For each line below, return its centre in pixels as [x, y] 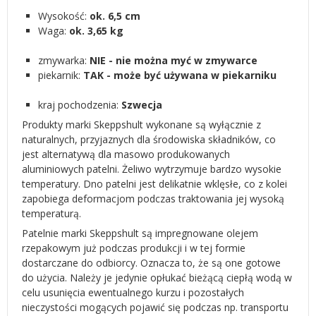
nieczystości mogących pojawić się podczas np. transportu [155, 307]
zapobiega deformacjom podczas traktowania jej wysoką [153, 199]
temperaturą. [51, 213]
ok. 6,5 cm [114, 16]
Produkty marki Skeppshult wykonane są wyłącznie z [141, 124]
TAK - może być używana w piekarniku [180, 75]
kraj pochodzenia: [80, 105]
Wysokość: [62, 16]
